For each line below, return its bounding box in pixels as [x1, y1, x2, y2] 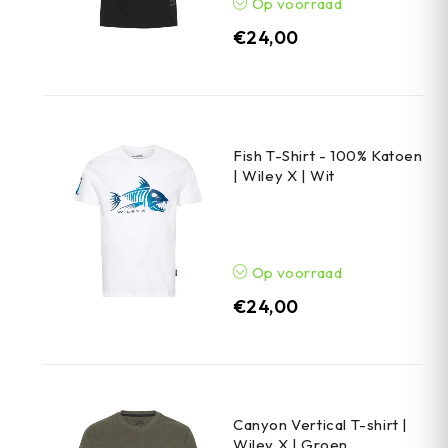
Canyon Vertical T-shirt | [233, 415, 409, 435]
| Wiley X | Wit [233, 166, 335, 186]
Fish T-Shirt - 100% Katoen [233, 146, 423, 166]
